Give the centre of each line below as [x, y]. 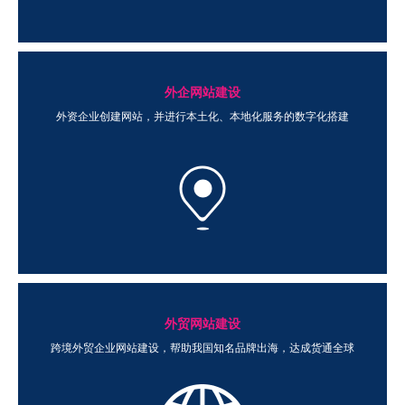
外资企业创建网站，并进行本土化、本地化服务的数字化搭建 [202, 117]
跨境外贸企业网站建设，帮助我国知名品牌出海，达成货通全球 [202, 348]
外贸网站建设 [202, 324]
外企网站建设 [202, 93]
